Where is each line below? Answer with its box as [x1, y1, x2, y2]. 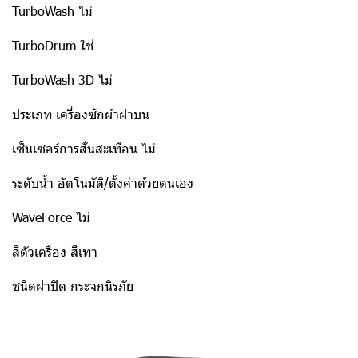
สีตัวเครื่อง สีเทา [12, 243, 97, 260]
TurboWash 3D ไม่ [12, 71, 113, 88]
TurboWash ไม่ [12, 2, 93, 19]
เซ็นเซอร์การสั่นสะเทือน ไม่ [12, 140, 156, 157]
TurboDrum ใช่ [12, 37, 93, 54]
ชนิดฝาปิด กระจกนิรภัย [12, 277, 133, 294]
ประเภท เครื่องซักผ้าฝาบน [12, 105, 149, 122]
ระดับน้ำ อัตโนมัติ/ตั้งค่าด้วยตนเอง [12, 174, 193, 191]
